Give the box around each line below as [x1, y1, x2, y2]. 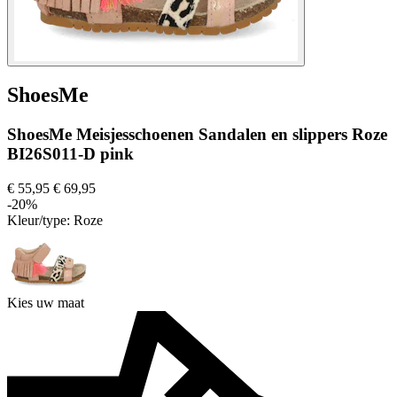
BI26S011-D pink [7, 144, 134, 164]
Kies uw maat [7, 295, 84, 311]
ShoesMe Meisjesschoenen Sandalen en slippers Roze [7, 125, 387, 144]
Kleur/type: [7, 213, 74, 229]
